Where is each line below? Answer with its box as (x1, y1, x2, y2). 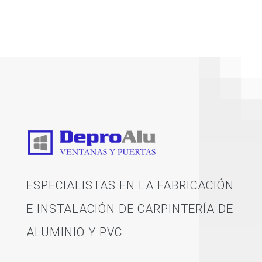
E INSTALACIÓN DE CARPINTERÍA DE (26, 202, 233, 216)
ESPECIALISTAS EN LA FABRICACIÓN (26, 178, 234, 193)
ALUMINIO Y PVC (26, 225, 122, 240)
